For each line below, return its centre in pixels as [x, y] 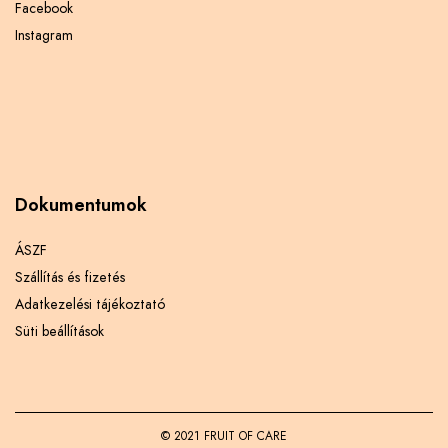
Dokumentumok [81, 205]
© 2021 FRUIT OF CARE [224, 436]
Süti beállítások [59, 331]
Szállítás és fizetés [70, 277]
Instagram [44, 35]
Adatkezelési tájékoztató [90, 304]
